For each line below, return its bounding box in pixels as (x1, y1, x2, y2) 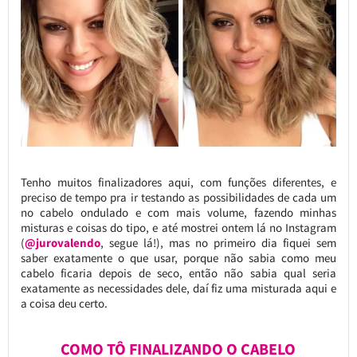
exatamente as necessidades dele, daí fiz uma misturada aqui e (20, 280, 337, 296)
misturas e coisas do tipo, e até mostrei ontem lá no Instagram (20, 219, 337, 235)
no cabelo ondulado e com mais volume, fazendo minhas (20, 204, 337, 220)
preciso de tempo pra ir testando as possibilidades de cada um (20, 189, 337, 205)
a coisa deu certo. (20, 295, 108, 311)
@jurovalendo (24, 234, 100, 250)
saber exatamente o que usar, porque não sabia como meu (20, 249, 337, 265)
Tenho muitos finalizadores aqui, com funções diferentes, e (20, 174, 337, 190)
